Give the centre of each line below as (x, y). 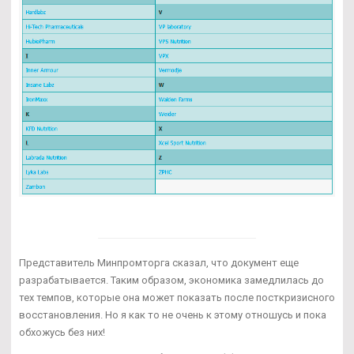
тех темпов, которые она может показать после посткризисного (177, 297)
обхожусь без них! (62, 332)
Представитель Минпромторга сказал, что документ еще (159, 262)
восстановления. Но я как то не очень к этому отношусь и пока (173, 314)
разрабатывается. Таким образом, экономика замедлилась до (171, 280)
